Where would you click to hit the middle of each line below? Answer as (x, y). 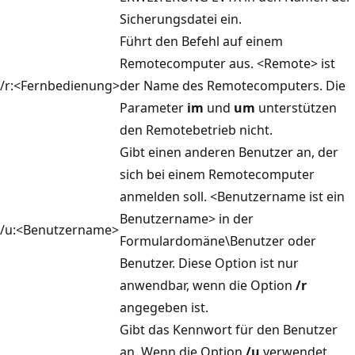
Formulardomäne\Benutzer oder (218, 240)
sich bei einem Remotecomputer (217, 174)
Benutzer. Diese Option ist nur (209, 263)
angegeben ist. (164, 307)
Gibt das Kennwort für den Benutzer (229, 329)
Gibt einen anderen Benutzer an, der (229, 152)
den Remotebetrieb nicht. (196, 130)
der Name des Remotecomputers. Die (233, 85)
